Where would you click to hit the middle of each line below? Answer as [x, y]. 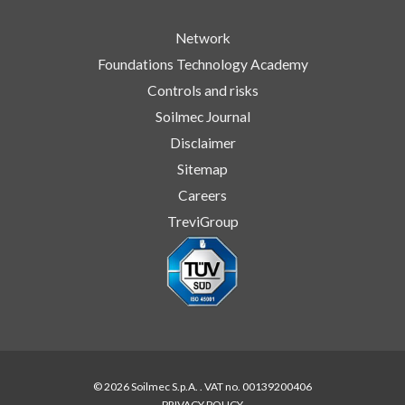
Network [202, 38]
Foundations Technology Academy [202, 64]
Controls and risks [202, 90]
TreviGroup [202, 221]
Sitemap [202, 169]
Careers [202, 195]
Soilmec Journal [202, 116]
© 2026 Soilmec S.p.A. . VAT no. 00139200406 [202, 386]
